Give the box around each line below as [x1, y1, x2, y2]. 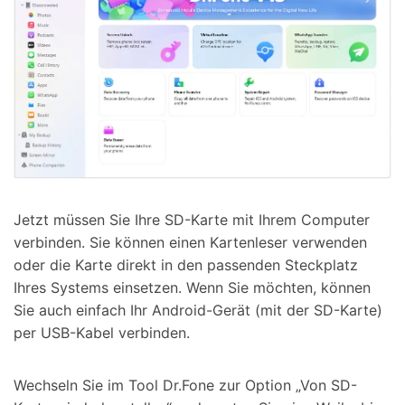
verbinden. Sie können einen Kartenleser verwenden [14, 233, 367, 252]
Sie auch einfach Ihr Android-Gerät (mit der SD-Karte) [14, 301, 382, 320]
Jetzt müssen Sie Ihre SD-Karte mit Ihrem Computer [14, 211, 370, 230]
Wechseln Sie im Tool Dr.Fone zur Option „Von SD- [14, 376, 357, 395]
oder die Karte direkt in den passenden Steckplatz [14, 256, 358, 275]
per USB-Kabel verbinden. [14, 324, 190, 343]
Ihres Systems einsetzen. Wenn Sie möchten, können [14, 278, 371, 297]
